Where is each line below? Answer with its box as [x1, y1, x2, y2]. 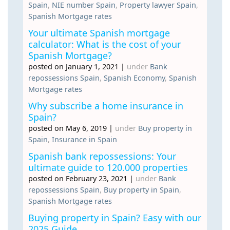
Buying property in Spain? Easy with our [28, 211, 201, 224]
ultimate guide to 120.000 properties [28, 161, 188, 174]
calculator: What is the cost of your [28, 37, 181, 50]
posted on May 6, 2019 [28, 123, 107, 133]
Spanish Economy [104, 72, 165, 83]
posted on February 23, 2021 [28, 173, 127, 183]
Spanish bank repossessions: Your [28, 149, 176, 162]
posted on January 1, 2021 [28, 61, 119, 71]
